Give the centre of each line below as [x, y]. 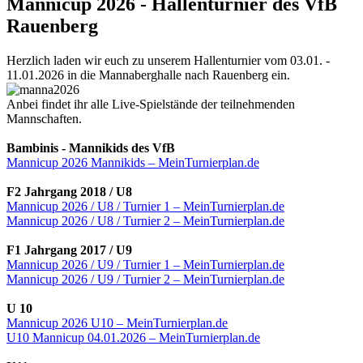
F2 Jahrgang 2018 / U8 [69, 191]
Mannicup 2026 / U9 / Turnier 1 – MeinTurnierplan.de [145, 264]
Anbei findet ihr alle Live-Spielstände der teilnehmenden [151, 104]
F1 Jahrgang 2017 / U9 [69, 250]
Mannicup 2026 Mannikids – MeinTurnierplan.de [133, 162]
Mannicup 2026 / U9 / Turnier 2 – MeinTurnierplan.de [145, 279]
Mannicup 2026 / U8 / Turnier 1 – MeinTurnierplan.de [145, 206]
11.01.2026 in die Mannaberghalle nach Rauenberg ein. [148, 75]
